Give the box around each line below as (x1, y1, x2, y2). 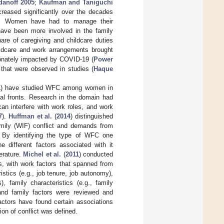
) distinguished (70, 112, 113, 120)
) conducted (78, 150, 113, 158)
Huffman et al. (8, 112, 52, 120)
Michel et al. (23, 150, 61, 158)
